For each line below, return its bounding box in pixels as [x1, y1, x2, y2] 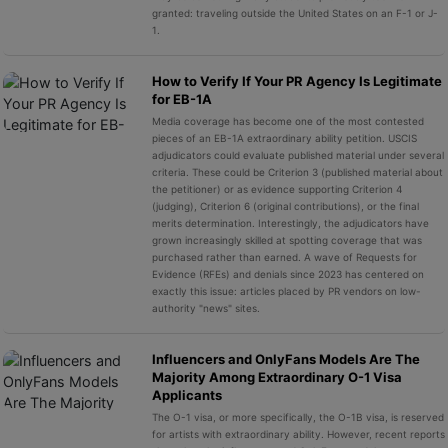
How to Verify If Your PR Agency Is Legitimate [151, 73, 442, 89]
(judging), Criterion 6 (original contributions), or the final [151, 200, 419, 212]
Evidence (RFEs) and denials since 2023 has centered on [151, 268, 424, 280]
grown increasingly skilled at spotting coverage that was [151, 234, 422, 246]
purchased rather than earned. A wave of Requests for [151, 251, 417, 263]
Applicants [151, 387, 222, 403]
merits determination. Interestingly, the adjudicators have [151, 217, 429, 229]
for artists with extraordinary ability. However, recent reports [151, 428, 445, 440]
